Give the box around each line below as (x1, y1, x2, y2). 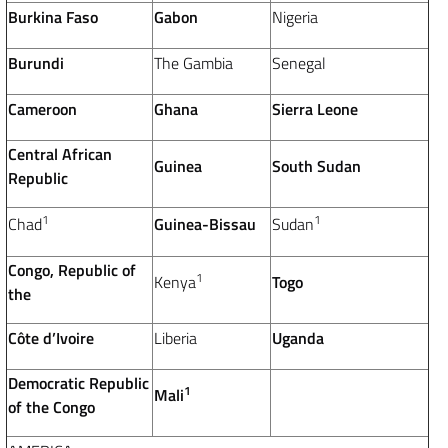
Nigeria (272, 5, 318, 30)
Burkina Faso (8, 5, 98, 30)
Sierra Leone (272, 97, 358, 122)
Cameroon (8, 97, 77, 122)
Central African (8, 142, 112, 167)
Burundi (8, 51, 64, 76)
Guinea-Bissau (154, 212, 256, 237)
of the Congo (8, 395, 95, 420)
